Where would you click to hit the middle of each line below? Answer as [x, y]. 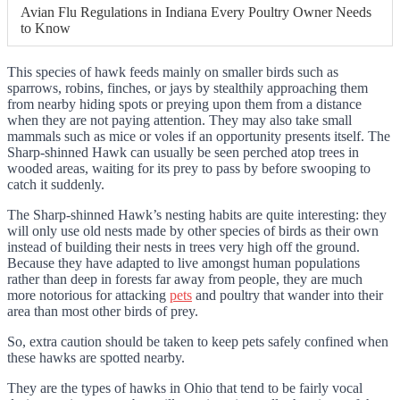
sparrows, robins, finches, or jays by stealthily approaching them [187, 88]
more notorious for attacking [88, 296]
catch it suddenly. [58, 185]
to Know [46, 29]
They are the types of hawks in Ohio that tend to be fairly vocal [185, 388]
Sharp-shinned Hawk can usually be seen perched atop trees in [183, 153]
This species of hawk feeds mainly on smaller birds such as [173, 72]
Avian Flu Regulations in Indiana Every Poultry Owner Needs [196, 12]
